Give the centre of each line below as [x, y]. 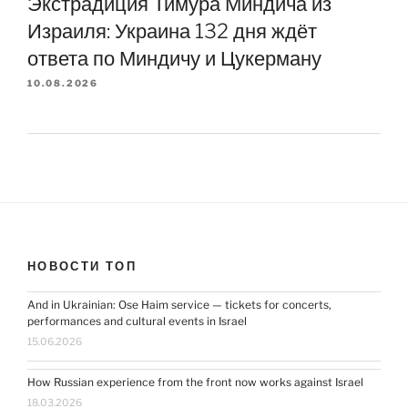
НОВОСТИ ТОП [82, 265]
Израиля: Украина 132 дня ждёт [172, 31]
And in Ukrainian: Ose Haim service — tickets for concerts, [179, 305]
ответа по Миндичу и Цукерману [174, 58]
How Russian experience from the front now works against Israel [195, 382]
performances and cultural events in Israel [137, 321]
